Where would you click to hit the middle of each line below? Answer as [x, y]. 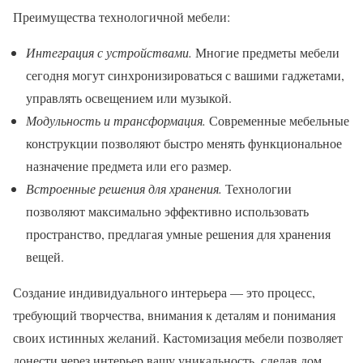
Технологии [257, 189]
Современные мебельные [278, 121]
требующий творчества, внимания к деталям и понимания [174, 315]
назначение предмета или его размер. [129, 166]
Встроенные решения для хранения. [124, 189]
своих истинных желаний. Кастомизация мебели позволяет [178, 338]
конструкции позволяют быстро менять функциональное [184, 143]
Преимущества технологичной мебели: [122, 17]
